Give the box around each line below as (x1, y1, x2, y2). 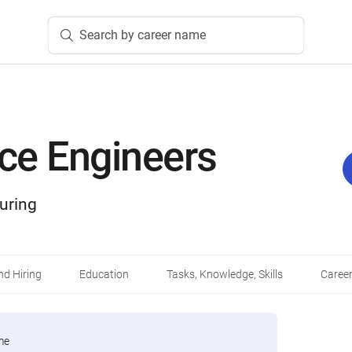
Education (79, 268, 129, 280)
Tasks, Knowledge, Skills (167, 268, 283, 280)
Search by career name (79, 27, 206, 42)
